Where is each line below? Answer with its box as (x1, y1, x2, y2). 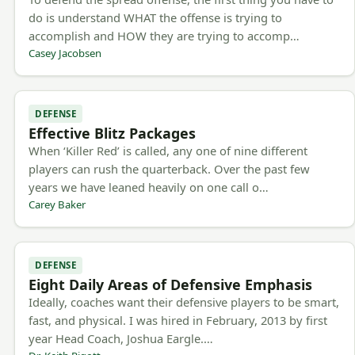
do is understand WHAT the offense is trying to (29, 9, 283, 25)
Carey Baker (29, 197, 86, 212)
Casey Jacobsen (29, 45, 102, 60)
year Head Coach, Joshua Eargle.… (29, 330, 214, 346)
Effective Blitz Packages (29, 123, 197, 143)
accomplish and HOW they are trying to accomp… (29, 27, 300, 44)
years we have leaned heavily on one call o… (29, 178, 269, 195)
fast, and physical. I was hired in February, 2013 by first (29, 312, 328, 328)
